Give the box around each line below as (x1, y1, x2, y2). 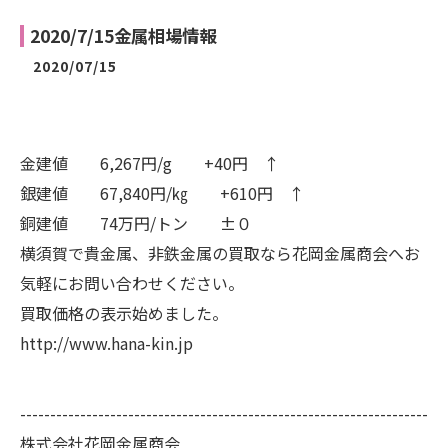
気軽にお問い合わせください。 (20, 271, 244, 295)
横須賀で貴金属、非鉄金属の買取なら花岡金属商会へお (20, 241, 420, 265)
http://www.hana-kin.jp (20, 331, 193, 355)
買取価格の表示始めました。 (20, 301, 228, 325)
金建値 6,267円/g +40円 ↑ (20, 151, 280, 175)
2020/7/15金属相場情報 (30, 23, 216, 48)
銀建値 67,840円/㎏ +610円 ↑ (20, 181, 305, 205)
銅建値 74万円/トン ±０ (20, 211, 252, 235)
